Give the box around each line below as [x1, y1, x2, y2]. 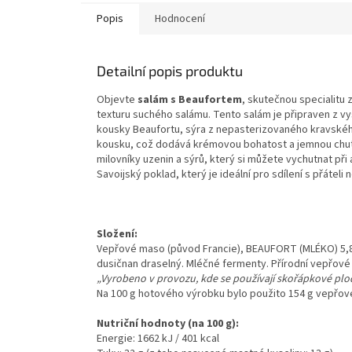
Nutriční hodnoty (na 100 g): [97, 316, 239, 332]
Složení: [97, 226, 137, 243]
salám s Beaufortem [137, 92, 242, 108]
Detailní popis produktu [97, 62, 243, 80]
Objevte [97, 92, 137, 108]
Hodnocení [155, 11, 205, 27]
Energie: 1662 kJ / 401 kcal [97, 331, 219, 347]
